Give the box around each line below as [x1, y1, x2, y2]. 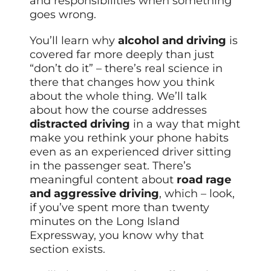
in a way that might [130, 117, 241, 131]
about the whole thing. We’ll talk [30, 89, 207, 103]
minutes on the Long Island [30, 214, 180, 228]
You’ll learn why [30, 33, 119, 47]
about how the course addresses [30, 103, 207, 117]
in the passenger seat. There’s [30, 158, 192, 172]
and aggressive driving [30, 186, 160, 200]
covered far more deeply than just [30, 47, 215, 61]
